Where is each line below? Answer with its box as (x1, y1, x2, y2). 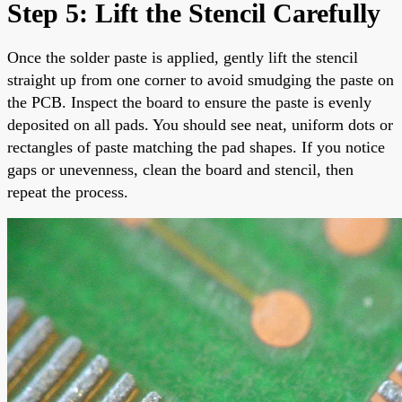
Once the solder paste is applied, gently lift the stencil (7, 48, 358, 66)
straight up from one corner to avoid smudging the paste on (7, 70, 394, 89)
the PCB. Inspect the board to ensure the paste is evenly (7, 92, 371, 111)
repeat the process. (7, 182, 128, 201)
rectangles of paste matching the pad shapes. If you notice (7, 137, 385, 156)
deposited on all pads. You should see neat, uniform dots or (7, 115, 393, 134)
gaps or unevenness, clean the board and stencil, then (7, 160, 354, 179)
